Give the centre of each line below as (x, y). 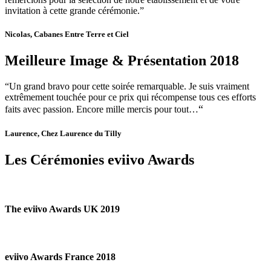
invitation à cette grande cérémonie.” (74, 10)
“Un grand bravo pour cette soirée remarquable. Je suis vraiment (127, 86)
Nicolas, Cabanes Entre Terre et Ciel (67, 34)
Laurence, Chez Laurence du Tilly (63, 134)
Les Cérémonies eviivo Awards (100, 160)
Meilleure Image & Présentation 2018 (122, 61)
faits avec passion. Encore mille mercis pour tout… (102, 109)
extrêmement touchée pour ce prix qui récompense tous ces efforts (130, 97)
